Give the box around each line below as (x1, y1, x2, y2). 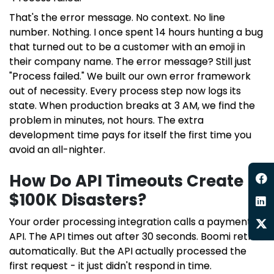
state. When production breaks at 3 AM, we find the (9, 98, 255, 113)
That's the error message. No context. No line (9, 10, 225, 25)
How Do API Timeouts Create (9, 170, 243, 193)
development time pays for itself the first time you (9, 128, 251, 143)
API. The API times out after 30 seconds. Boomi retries (9, 229, 265, 244)
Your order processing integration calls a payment (9, 215, 251, 229)
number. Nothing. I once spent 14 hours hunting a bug (9, 25, 263, 40)
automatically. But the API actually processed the (9, 244, 246, 259)
